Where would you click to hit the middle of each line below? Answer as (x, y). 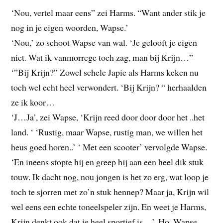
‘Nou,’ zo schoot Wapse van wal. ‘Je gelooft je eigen (104, 43)
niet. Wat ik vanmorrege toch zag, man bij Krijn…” (102, 57)
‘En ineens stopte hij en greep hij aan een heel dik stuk (108, 162)
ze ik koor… (33, 102)
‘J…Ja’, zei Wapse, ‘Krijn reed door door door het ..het (108, 117)
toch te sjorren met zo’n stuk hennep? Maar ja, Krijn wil (110, 192)
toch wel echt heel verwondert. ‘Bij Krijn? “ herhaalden (109, 87)
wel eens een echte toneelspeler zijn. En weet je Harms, (109, 207)
